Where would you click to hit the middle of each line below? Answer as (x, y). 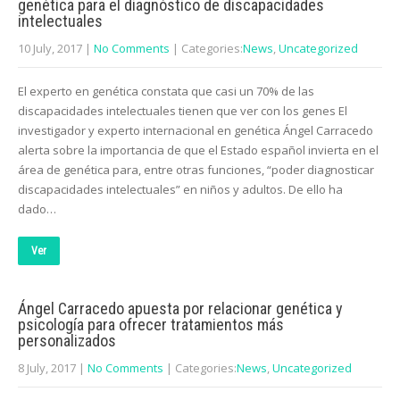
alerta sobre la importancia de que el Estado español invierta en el (198, 150)
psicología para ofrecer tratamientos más (151, 325)
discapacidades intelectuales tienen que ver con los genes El (183, 111)
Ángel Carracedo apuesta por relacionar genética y (180, 308)
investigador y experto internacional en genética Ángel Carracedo (196, 130)
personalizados (67, 341)
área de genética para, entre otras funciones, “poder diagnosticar (196, 170)
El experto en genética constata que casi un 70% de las (166, 91)
